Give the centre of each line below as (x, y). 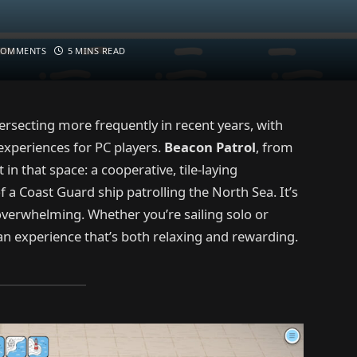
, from (275, 147)
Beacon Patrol (210, 147)
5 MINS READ (96, 51)
